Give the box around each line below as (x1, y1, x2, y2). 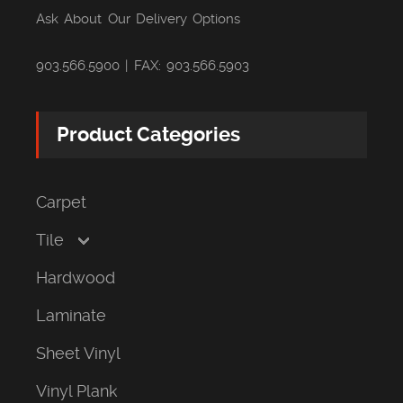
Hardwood (36, 267, 115, 287)
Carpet (36, 192, 86, 211)
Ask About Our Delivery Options (36, 10, 240, 27)
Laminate (36, 305, 106, 325)
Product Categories (57, 122, 240, 146)
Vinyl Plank (36, 381, 117, 400)
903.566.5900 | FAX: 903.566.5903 (36, 57, 249, 74)
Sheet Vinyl (36, 343, 121, 363)
